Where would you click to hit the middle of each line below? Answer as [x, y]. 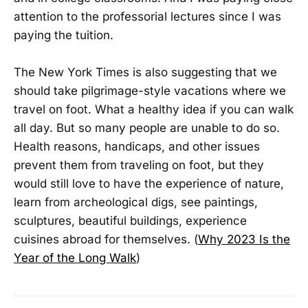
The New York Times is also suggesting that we [145, 73]
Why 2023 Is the [244, 240]
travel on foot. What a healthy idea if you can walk [154, 110]
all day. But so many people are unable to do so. [147, 128]
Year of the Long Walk [75, 258]
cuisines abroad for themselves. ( [106, 240]
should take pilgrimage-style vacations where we [150, 91]
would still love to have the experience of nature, [149, 184]
